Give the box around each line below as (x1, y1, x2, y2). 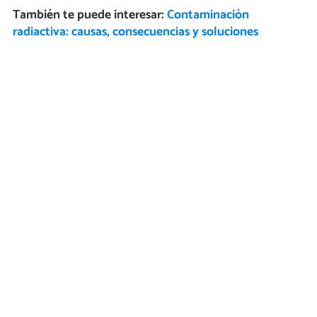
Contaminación (166, 5, 249, 26)
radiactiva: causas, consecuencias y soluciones (12, 22, 258, 43)
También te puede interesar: (12, 5, 167, 26)
